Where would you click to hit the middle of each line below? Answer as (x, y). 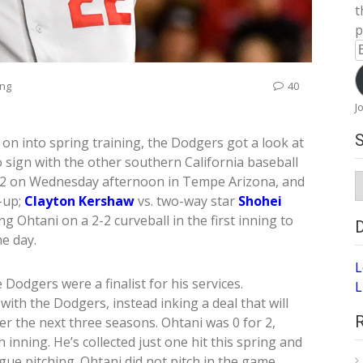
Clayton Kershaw (79, 201)
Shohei (260, 201)
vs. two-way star (186, 201)
